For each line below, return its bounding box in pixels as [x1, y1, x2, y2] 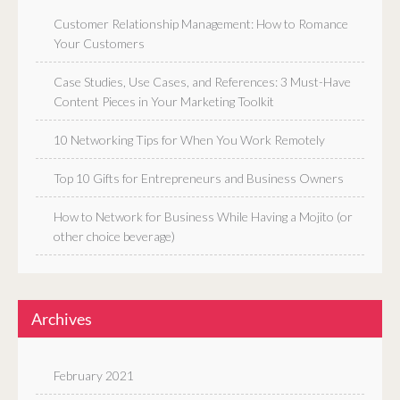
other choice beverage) [54, 229, 175, 245]
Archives [31, 309, 92, 329]
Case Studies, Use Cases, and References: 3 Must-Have [54, 74, 351, 90]
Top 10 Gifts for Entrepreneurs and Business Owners [54, 171, 344, 187]
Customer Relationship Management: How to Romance [54, 16, 348, 32]
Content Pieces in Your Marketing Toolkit [54, 94, 274, 110]
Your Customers [54, 36, 145, 52]
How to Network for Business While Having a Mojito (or [54, 209, 353, 225]
